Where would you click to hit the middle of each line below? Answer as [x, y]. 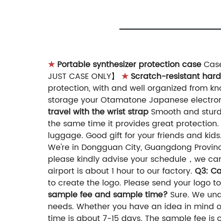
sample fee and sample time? [108, 195]
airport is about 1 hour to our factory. [121, 171]
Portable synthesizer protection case [128, 65]
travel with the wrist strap [98, 112]
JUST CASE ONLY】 [85, 77]
